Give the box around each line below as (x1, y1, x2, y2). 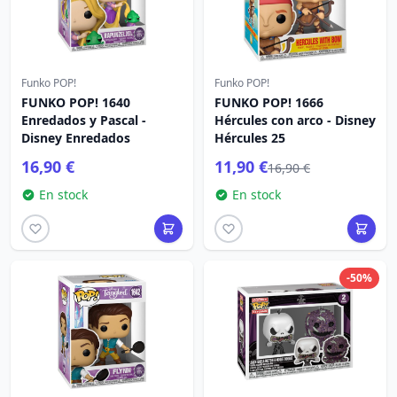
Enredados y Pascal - (21, 112, 146, 128)
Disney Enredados (21, 129, 130, 146)
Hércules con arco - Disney (214, 112, 376, 128)
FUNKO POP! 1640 (21, 94, 130, 111)
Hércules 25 (214, 129, 285, 146)
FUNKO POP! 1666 (214, 94, 323, 111)
